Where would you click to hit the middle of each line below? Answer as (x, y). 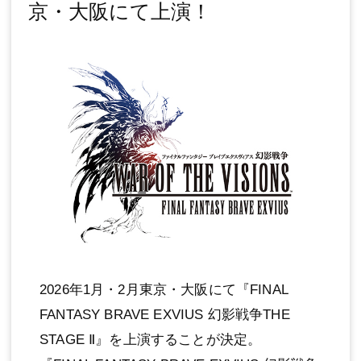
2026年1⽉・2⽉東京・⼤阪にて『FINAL (164, 289)
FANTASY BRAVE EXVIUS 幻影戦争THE (165, 314)
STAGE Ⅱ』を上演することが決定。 (151, 339)
